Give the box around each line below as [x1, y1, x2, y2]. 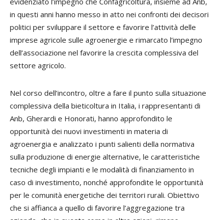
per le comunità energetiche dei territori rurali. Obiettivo [10, 190, 199, 200]
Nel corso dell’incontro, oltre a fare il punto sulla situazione [10, 88, 206, 98]
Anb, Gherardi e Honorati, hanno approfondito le [10, 113, 172, 123]
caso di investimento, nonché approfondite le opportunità [10, 177, 203, 187]
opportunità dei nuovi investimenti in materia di [10, 126, 168, 136]
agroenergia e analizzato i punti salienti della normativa [10, 139, 194, 149]
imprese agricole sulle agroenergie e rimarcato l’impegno [10, 35, 202, 45]
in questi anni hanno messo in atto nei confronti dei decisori [10, 9, 209, 19]
